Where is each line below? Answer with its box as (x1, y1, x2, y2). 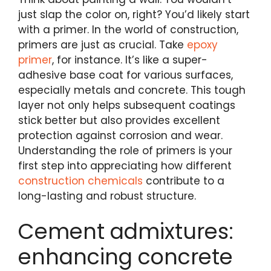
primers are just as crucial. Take (18, 37, 187, 52)
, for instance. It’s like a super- (52, 52, 207, 67)
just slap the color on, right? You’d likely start (18, 7, 250, 22)
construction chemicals (18, 173, 143, 188)
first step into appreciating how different (18, 158, 232, 173)
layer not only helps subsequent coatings (18, 97, 235, 113)
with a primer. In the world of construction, (18, 22, 238, 37)
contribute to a (143, 173, 224, 188)
